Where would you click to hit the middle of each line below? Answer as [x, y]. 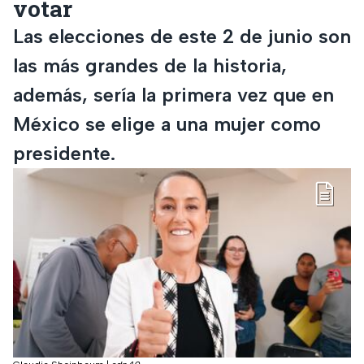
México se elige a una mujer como [167, 123]
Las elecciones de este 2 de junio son [182, 36]
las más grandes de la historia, [150, 65]
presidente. [64, 153]
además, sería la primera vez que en [173, 94]
